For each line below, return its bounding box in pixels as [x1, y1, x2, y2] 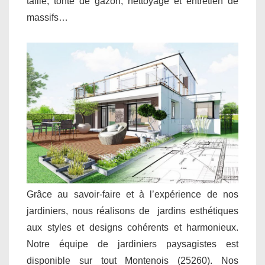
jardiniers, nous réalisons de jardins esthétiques [27, 206, 238, 216]
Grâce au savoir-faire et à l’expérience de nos [27, 189, 238, 200]
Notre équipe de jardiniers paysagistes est [27, 239, 238, 250]
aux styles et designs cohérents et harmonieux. [27, 222, 238, 233]
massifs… [27, 12, 68, 22]
